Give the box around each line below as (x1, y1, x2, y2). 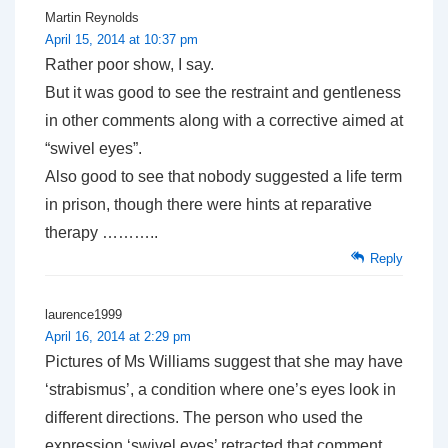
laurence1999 (45, 306, 122, 322)
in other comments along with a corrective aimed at (45, 111, 403, 129)
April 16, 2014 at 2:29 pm (45, 328, 191, 344)
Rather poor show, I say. (45, 55, 214, 73)
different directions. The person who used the (45, 408, 363, 426)
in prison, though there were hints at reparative (45, 195, 372, 213)
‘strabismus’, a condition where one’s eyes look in (45, 380, 396, 398)
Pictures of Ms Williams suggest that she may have (45, 352, 403, 370)
